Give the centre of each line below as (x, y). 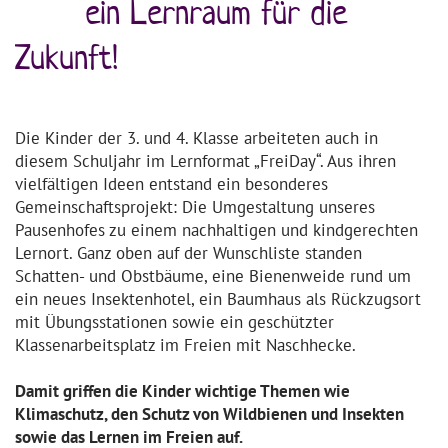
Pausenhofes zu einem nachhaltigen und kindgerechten (216, 229)
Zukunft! (66, 57)
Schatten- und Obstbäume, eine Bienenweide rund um (213, 275)
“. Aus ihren (356, 160)
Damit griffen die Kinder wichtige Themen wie (182, 390)
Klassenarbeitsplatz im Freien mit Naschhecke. (185, 344)
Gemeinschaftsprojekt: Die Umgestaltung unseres (195, 206)
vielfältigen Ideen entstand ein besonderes (171, 183)
